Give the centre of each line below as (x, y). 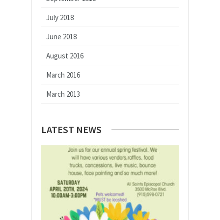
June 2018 (61, 37)
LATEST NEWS (71, 129)
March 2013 (63, 94)
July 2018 (60, 17)
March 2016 (63, 75)
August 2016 (65, 56)
